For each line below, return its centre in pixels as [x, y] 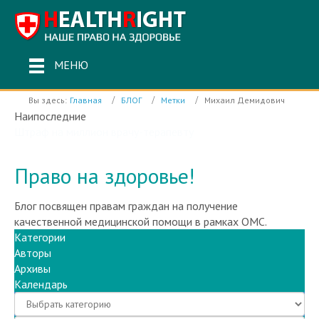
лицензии [37, 147]
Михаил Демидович [245, 100]
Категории [40, 268]
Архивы [32, 299]
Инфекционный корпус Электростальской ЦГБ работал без [158, 131]
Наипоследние [50, 116]
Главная [86, 100]
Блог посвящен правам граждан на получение [126, 237]
